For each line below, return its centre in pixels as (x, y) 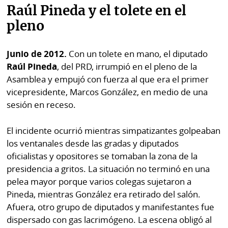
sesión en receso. (41, 105)
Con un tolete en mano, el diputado (137, 54)
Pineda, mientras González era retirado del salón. (104, 194)
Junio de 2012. (37, 54)
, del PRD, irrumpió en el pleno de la (127, 67)
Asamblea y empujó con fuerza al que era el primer (108, 79)
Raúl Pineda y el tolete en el (97, 11)
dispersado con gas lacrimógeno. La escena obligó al (109, 219)
